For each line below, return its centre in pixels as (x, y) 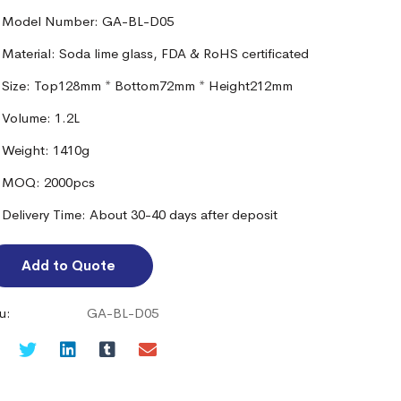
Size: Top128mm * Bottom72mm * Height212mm (148, 85)
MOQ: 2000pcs (49, 182)
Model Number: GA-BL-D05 (88, 21)
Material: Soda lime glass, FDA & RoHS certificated (156, 53)
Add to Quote (69, 265)
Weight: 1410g (46, 150)
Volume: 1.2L (41, 118)
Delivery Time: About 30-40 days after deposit (140, 214)
